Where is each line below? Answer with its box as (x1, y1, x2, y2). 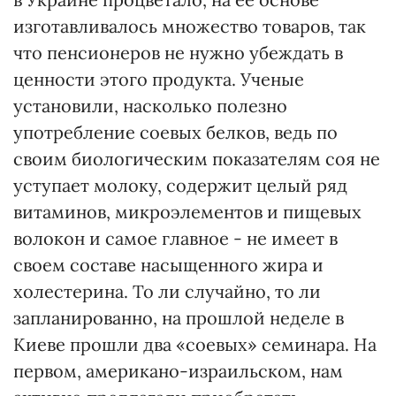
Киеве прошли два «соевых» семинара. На (13, 333, 377, 355)
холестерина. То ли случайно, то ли (13, 280, 321, 302)
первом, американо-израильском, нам (13, 360, 343, 382)
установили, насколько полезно (13, 95, 287, 117)
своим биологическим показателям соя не (13, 148, 380, 170)
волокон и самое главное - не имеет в (13, 227, 338, 249)
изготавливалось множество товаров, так (13, 15, 366, 37)
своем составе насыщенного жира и (13, 254, 324, 276)
